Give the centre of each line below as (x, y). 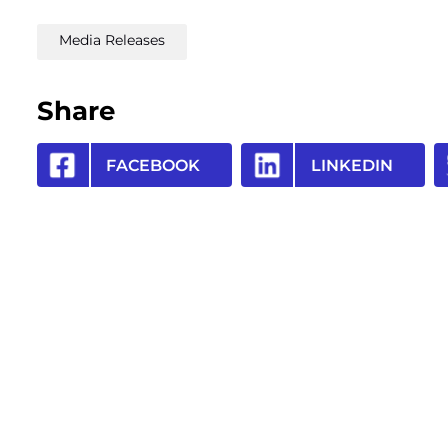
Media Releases (111, 40)
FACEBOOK (153, 165)
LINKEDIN (352, 165)
